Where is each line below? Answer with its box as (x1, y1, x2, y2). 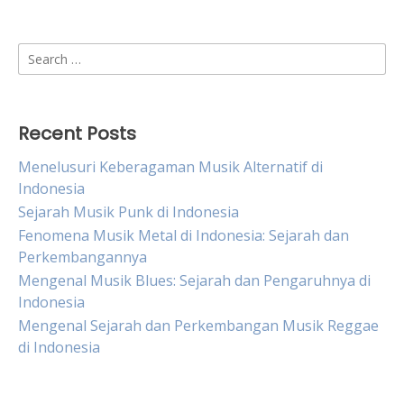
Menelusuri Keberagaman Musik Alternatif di (18, 157, 323, 177)
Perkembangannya (18, 247, 147, 267)
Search (17, 43, 63, 63)
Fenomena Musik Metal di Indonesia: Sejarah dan (18, 225, 349, 245)
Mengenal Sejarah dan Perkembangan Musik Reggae (18, 316, 379, 335)
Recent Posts (18, 121, 136, 146)
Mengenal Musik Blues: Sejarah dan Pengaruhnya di (18, 271, 371, 290)
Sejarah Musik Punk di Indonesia (18, 202, 239, 222)
